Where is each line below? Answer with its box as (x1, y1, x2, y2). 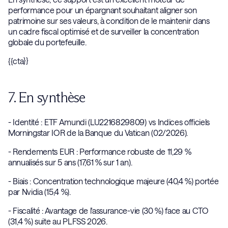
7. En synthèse (8, 89, 91, 106)
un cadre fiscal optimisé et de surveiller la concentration (8, 26, 199, 36)
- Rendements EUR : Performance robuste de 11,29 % (8, 147, 191, 156)
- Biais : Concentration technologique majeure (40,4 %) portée (8, 176, 219, 186)
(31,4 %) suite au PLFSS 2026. (8, 216, 111, 226)
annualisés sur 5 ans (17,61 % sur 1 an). (8, 157, 136, 167)
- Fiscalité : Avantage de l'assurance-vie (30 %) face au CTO (8, 206, 209, 215)
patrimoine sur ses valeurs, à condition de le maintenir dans (8, 16, 210, 25)
